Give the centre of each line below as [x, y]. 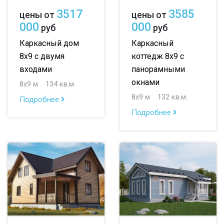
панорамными [158, 69]
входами [36, 69]
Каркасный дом [49, 43]
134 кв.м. [60, 84]
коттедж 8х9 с [158, 56]
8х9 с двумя [42, 56]
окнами [145, 82]
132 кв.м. [172, 97]
